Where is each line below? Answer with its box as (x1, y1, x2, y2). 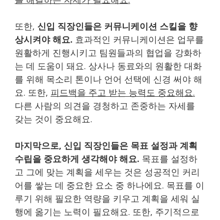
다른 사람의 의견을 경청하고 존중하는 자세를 (15, 99, 195, 111)
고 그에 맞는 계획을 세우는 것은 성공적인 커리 (15, 165, 200, 178)
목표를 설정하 (139, 152, 197, 165)
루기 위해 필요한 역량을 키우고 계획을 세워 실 (15, 192, 200, 204)
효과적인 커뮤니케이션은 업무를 (73, 33, 204, 45)
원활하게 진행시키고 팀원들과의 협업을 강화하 (15, 46, 201, 58)
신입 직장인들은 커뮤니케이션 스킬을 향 (37, 20, 197, 32)
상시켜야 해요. (15, 33, 73, 45)
